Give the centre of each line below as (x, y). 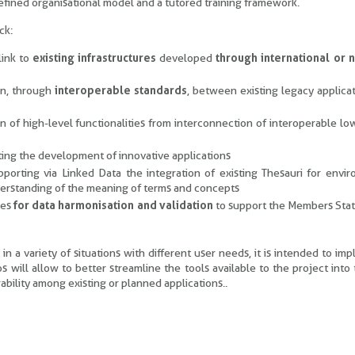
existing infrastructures (96, 58)
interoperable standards (120, 90)
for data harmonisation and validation (113, 205)
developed (188, 58)
